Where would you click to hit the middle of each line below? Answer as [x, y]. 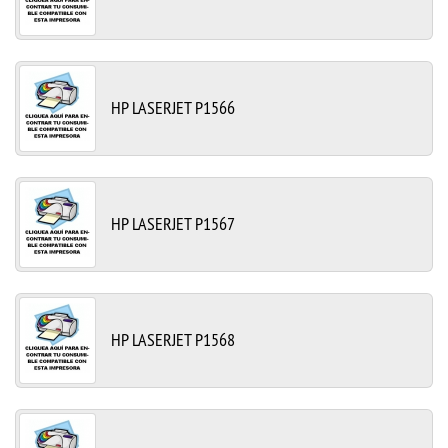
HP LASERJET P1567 [173, 223]
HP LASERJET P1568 [173, 339]
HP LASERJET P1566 [173, 107]
